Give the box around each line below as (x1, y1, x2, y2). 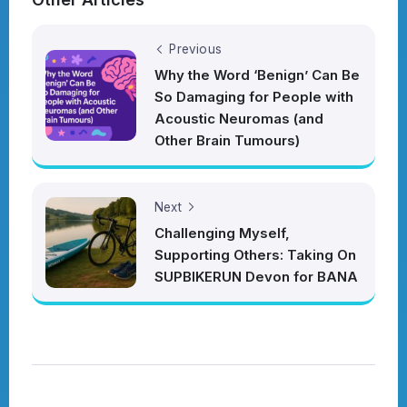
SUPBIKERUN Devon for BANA (154, 268, 358, 286)
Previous (169, 42, 223, 57)
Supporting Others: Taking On (154, 246, 356, 264)
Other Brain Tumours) (154, 132, 300, 150)
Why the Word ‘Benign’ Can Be (154, 66, 360, 84)
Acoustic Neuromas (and (154, 110, 323, 128)
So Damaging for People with (154, 88, 353, 106)
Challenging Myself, (154, 224, 290, 243)
